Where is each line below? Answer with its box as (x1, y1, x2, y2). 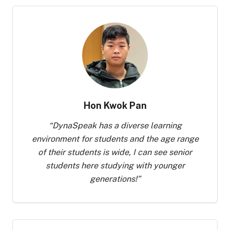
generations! (89, 174, 137, 184)
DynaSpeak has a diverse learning (52, 121, 182, 130)
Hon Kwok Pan (83, 100, 147, 111)
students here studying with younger (45, 161, 185, 170)
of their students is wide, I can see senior (38, 147, 192, 157)
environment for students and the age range (31, 134, 199, 144)
